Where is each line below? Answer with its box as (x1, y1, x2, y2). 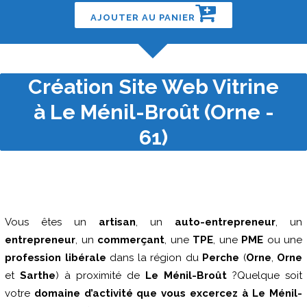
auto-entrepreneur (175, 216, 275, 228)
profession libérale (5, 251, 106, 264)
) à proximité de (56, 269, 145, 282)
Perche (202, 251, 239, 264)
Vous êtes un (5, 216, 99, 228)
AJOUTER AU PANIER (90, 12, 195, 23)
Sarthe (20, 269, 56, 282)
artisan (99, 216, 136, 228)
